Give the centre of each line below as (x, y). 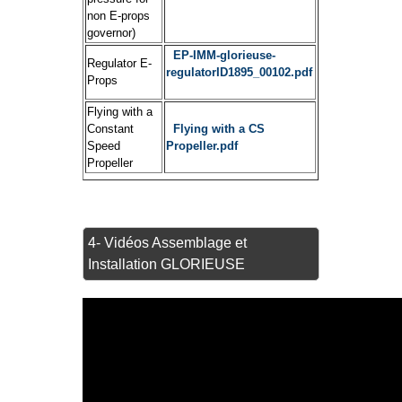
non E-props (119, 16)
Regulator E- (120, 64)
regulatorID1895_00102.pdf (240, 73)
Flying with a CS (219, 129)
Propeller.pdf (204, 146)
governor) (115, 33)
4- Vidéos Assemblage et (168, 242)
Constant (111, 129)
